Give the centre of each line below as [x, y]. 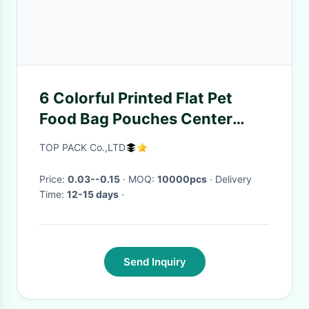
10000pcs [182, 179]
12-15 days [93, 194]
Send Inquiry [154, 262]
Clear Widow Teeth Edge [131, 139]
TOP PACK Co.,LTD [82, 147]
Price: [53, 179]
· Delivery [211, 179]
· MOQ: [143, 179]
